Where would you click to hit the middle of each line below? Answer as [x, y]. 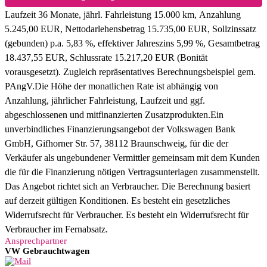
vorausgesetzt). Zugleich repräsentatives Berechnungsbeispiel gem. [130, 72]
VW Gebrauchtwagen [47, 251]
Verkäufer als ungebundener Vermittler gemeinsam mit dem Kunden [132, 157]
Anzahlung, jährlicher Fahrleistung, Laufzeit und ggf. [105, 100]
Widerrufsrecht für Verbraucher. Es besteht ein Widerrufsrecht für [127, 215]
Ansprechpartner [36, 240]
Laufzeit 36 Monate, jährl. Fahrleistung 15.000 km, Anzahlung [123, 14]
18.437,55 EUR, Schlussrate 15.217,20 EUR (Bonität [106, 57]
